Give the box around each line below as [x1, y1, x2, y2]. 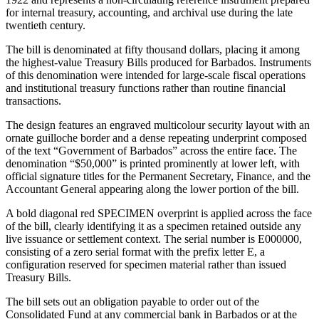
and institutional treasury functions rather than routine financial [6, 81, 286, 94]
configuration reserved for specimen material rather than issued [6, 258, 286, 271]
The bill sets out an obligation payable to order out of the [6, 295, 259, 308]
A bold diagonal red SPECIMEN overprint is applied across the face [6, 206, 312, 219]
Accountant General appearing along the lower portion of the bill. [6, 182, 299, 195]
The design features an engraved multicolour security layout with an [6, 118, 310, 131]
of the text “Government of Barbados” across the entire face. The [6, 144, 297, 157]
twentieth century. [6, 19, 85, 31]
